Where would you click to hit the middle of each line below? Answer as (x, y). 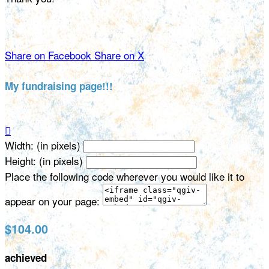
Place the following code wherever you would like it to (125, 176)
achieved (26, 258)
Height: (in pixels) (44, 160)
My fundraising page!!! (59, 86)
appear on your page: (52, 201)
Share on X (119, 55)
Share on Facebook (48, 55)
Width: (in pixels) (43, 145)
